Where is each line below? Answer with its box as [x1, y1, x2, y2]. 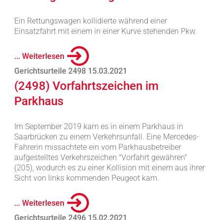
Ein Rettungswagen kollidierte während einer [14, 16, 167, 26]
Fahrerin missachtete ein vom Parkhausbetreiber [14, 142, 181, 152]
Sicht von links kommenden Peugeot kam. [14, 173, 159, 183]
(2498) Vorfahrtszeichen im [14, 79, 159, 93]
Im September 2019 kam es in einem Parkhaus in [14, 122, 183, 131]
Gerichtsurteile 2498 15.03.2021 [14, 66, 127, 76]
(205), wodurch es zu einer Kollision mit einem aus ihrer [14, 163, 205, 172]
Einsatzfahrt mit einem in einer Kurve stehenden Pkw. [14, 27, 197, 36]
